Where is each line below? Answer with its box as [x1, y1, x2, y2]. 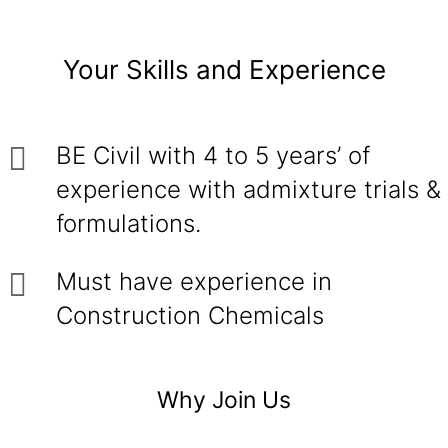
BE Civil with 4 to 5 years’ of [56, 141, 370, 170]
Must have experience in [56, 267, 332, 296]
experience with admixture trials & [56, 175, 441, 204]
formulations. [56, 209, 201, 238]
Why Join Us [157, 386, 291, 414]
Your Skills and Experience [62, 54, 386, 85]
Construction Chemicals [56, 301, 324, 330]
